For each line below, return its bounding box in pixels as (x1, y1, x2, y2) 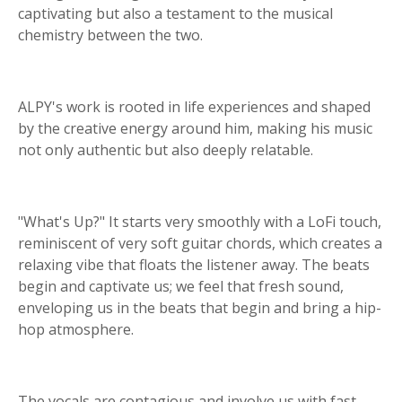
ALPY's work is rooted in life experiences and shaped (18, 97, 371, 117)
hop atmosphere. (18, 319, 134, 339)
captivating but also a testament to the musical (18, 4, 333, 23)
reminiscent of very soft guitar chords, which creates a (18, 233, 382, 253)
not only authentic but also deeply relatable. (18, 140, 313, 160)
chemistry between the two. (18, 25, 203, 45)
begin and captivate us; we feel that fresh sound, (18, 276, 344, 296)
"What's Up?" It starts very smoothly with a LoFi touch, (18, 212, 381, 232)
